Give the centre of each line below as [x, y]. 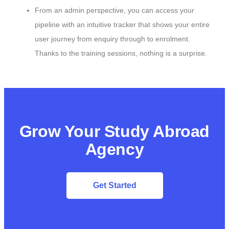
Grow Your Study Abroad [114, 131]
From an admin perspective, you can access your [114, 10]
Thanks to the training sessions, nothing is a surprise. [121, 53]
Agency [114, 149]
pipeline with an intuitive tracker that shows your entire [122, 24]
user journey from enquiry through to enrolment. [112, 39]
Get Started [114, 185]
